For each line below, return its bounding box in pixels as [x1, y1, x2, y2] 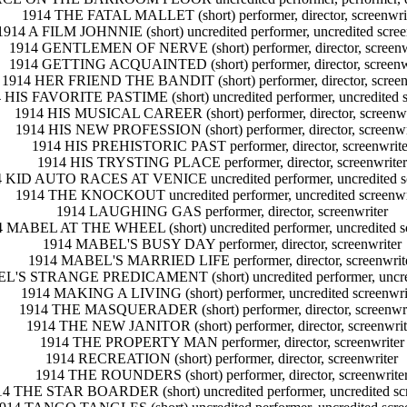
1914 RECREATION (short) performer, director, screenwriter [45, 351, 398, 367]
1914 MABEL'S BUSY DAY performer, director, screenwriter [42, 236, 402, 253]
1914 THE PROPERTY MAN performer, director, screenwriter [39, 334, 404, 351]
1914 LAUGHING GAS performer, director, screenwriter [55, 203, 388, 220]
